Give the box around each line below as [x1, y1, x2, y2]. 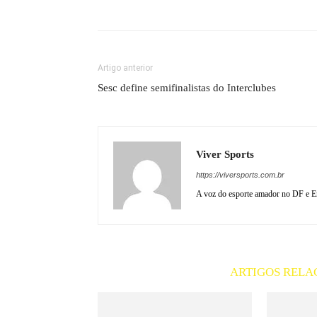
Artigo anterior [98, 63, 153, 73]
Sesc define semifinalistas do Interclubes [98, 82, 276, 93]
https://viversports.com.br [196, 171, 284, 179]
